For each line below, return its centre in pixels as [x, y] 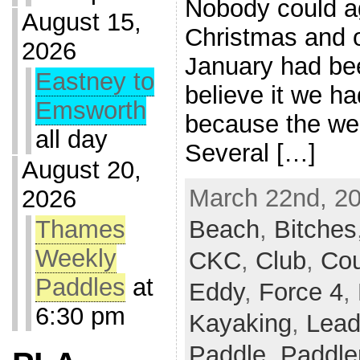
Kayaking [240, 323]
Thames [80, 229]
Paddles [80, 287]
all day [71, 139]
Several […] [250, 153]
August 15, [81, 22]
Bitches [315, 229]
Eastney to [94, 82]
